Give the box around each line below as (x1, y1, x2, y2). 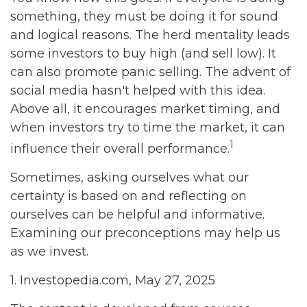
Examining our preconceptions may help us (10, 225, 280, 241)
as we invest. (10, 244, 88, 259)
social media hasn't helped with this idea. (10, 83, 265, 98)
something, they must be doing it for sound (10, 9, 278, 24)
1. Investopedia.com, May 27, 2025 (10, 273, 215, 288)
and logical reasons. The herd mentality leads (10, 27, 290, 42)
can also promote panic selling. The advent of (10, 64, 291, 79)
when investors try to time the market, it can (10, 120, 285, 135)
